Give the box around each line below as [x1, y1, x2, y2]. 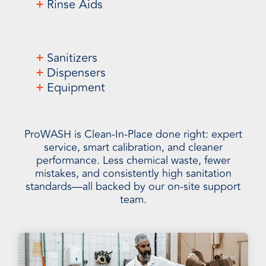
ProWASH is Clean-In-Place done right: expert [24, 126, 242, 142]
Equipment [43, 78, 105, 97]
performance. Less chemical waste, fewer [36, 152, 230, 169]
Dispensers [43, 64, 106, 82]
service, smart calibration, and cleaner [43, 139, 223, 156]
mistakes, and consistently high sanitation [34, 165, 232, 182]
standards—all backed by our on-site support [26, 178, 240, 195]
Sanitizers [43, 49, 97, 67]
